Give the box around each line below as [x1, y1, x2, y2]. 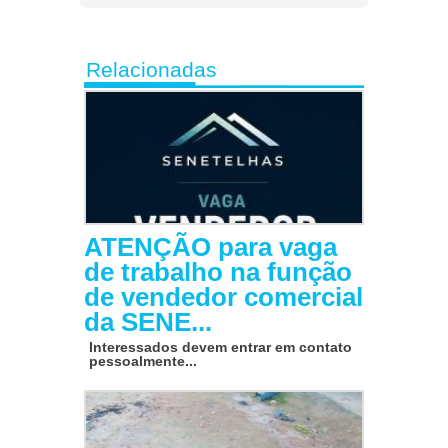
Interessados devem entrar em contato [89, 339, 352, 356]
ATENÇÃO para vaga [84, 233, 337, 262]
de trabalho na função [84, 258, 352, 287]
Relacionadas [86, 58, 217, 82]
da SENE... [84, 308, 212, 337]
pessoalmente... [89, 353, 197, 370]
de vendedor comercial [84, 283, 363, 312]
